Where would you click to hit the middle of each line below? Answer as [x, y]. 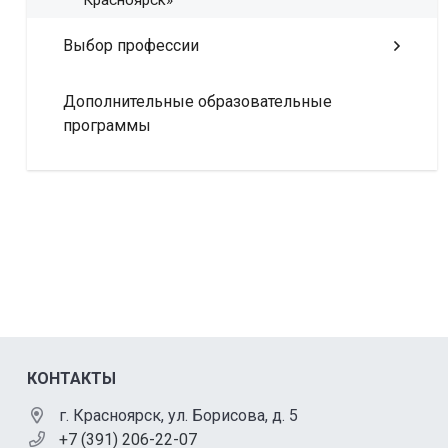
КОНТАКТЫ [71, 378]
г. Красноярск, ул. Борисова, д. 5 [178, 415]
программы [107, 125]
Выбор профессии [131, 45]
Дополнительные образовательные [197, 101]
